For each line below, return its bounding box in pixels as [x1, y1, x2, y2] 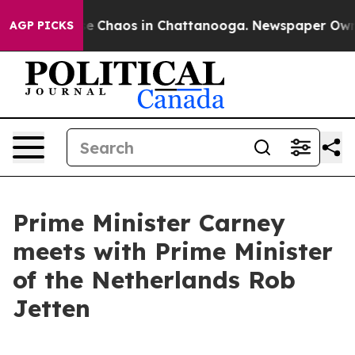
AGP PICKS [10, 18, 74, 32]
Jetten [13, 293, 90, 323]
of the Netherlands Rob [13, 265, 296, 295]
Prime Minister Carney [13, 208, 285, 238]
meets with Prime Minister [13, 236, 333, 266]
